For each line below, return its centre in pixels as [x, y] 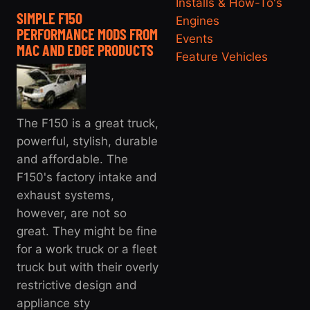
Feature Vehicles [222, 57]
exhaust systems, [65, 195]
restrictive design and [77, 285]
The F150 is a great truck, [88, 124]
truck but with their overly [88, 267]
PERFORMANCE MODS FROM [87, 34]
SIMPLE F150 [49, 18]
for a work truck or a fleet [87, 249]
